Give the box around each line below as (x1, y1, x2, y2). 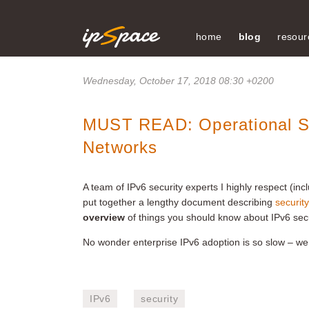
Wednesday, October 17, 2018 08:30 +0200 (83, 75, 274, 86)
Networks (83, 138, 158, 157)
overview (83, 212, 128, 223)
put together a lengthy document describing (83, 197, 275, 208)
